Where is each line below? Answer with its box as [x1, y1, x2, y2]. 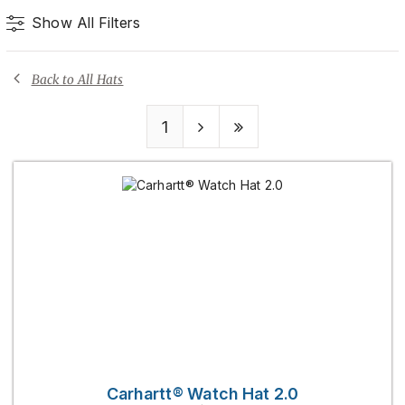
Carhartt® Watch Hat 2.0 [106, 384, 299, 403]
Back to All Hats [31, 71, 124, 88]
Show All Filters [32, 14, 140, 32]
